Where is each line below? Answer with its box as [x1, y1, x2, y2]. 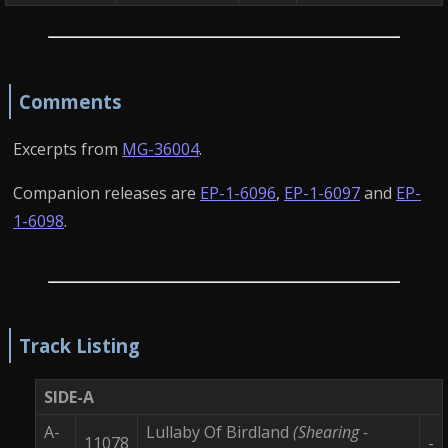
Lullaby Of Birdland [146, 420, 293, 443]
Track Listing [18, 333, 140, 359]
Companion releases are [13, 181, 200, 204]
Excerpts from [13, 137, 122, 160]
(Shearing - [293, 420, 368, 443]
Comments [18, 88, 122, 114]
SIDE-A [44, 385, 94, 408]
